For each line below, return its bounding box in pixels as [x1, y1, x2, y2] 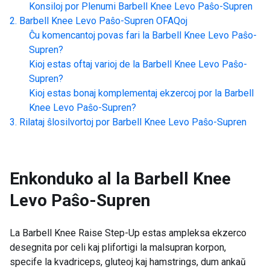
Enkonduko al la [10, 169, 130, 189]
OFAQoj [156, 15, 187, 27]
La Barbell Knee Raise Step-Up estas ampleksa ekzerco [10, 227, 246, 239]
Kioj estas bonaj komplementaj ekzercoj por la [29, 87, 222, 99]
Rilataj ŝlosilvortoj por [19, 116, 110, 128]
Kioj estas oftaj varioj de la [29, 58, 140, 70]
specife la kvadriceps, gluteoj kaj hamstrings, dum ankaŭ [10, 256, 246, 268]
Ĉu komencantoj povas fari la [29, 30, 149, 41]
